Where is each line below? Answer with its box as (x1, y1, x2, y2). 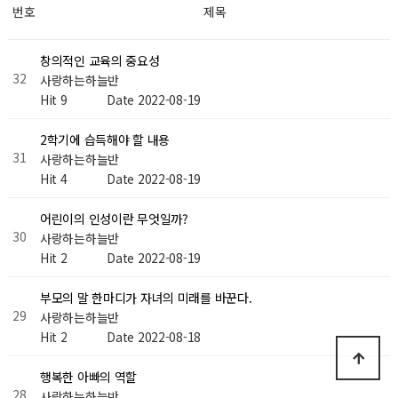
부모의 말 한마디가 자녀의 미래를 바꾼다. (39, 289, 252, 307)
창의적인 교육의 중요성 (39, 52, 160, 70)
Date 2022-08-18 (107, 328, 202, 346)
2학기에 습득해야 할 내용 (39, 131, 171, 149)
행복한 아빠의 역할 (39, 368, 138, 386)
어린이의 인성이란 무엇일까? (39, 210, 188, 228)
